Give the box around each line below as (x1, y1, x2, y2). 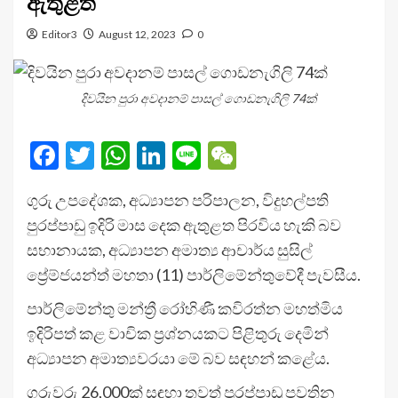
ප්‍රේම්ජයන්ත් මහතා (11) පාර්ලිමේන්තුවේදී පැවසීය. (27, 264, 361, 284)
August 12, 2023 (99, 28, 176, 41)
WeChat (236, 137, 338, 172)
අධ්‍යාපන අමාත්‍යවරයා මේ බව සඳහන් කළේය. (27, 347, 330, 368)
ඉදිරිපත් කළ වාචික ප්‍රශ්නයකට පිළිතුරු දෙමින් (27, 322, 329, 343)
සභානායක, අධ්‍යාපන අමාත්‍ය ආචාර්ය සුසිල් (27, 239, 313, 259)
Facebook (59, 137, 176, 172)
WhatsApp (130, 137, 261, 172)
